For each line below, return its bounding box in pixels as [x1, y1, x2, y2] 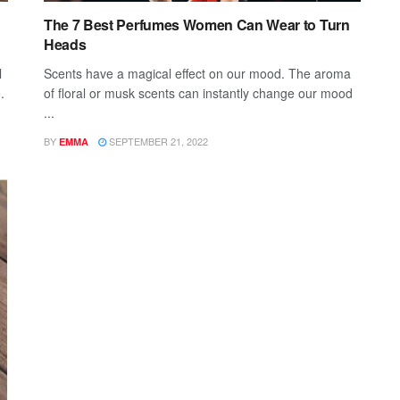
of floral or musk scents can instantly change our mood [44, 83, 353, 102]
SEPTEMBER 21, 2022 [106, 133, 208, 148]
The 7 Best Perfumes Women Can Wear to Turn [44, 13, 350, 35]
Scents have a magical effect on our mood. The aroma [44, 63, 351, 82]
